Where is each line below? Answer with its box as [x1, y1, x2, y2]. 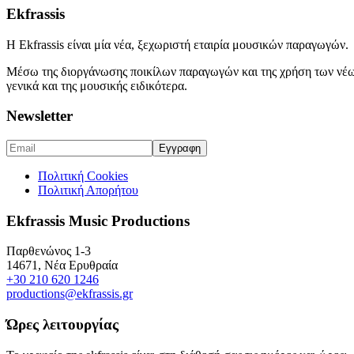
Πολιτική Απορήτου [38, 183, 138, 197]
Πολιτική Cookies [38, 169, 128, 183]
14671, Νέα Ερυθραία [6, 258, 118, 273]
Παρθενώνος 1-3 [6, 244, 91, 258]
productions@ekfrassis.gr [6, 287, 133, 301]
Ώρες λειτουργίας [6, 316, 119, 333]
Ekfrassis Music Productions [6, 212, 190, 229]
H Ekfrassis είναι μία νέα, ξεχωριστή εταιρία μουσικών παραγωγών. [6, 37, 348, 51]
